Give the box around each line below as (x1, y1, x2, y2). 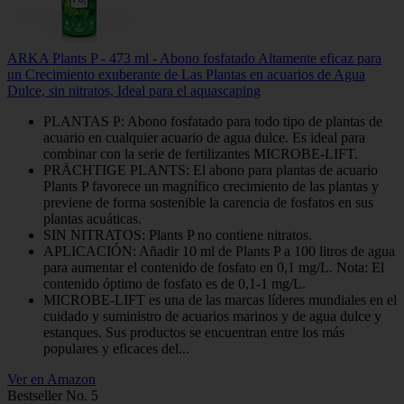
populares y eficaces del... (43, 340, 189, 356)
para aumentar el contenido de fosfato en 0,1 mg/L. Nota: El (43, 259, 384, 275)
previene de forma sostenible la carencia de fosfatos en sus (43, 194, 373, 210)
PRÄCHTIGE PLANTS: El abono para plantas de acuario (43, 161, 378, 178)
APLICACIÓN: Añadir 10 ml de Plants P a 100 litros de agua (43, 243, 395, 259)
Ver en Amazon (7, 371, 96, 387)
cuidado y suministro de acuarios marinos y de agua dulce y (43, 308, 381, 324)
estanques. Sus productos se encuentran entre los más (43, 324, 344, 340)
